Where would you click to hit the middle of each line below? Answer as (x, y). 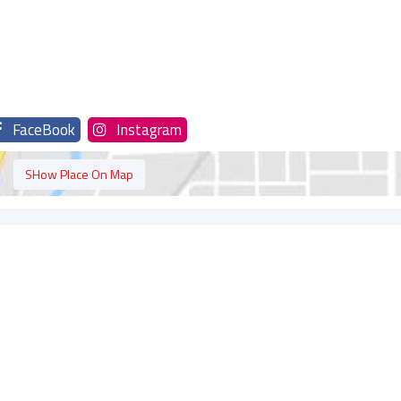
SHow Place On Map (79, 174)
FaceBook (44, 130)
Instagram (149, 130)
